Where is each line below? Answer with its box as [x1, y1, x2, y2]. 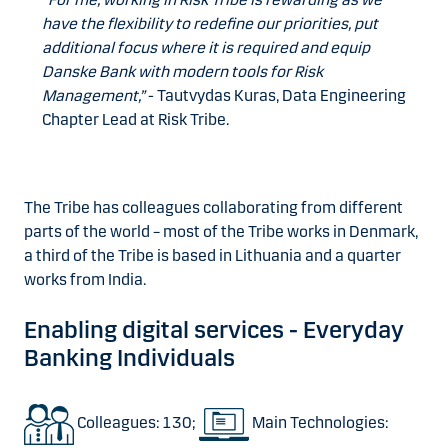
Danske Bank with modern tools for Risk [42, 62, 323, 82]
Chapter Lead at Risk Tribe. [42, 110, 229, 130]
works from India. [24, 270, 152, 290]
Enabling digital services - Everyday [24, 316, 404, 345]
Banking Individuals [24, 344, 235, 373]
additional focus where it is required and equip [42, 38, 370, 58]
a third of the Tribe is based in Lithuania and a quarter [24, 246, 401, 266]
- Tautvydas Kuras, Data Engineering [145, 86, 406, 106]
